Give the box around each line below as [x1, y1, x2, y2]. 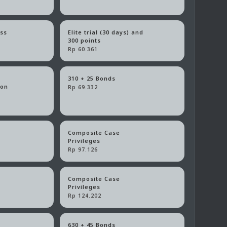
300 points [68, 36, 101, 45]
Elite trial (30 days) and [68, 28, 144, 36]
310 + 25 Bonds [68, 74, 116, 83]
